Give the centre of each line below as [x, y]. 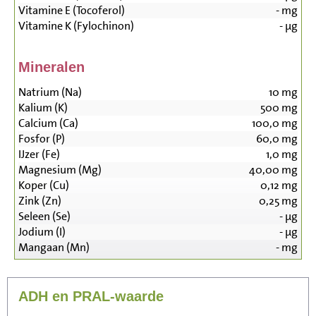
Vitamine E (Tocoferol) [72, 11]
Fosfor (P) [42, 139]
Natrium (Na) [50, 92]
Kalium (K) [43, 108]
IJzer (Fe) [39, 154]
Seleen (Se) [44, 217]
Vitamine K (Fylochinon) [76, 26]
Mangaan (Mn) [54, 248]
